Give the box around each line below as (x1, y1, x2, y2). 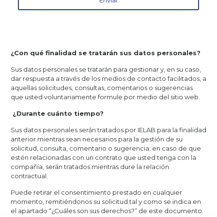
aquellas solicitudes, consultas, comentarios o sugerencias (10, 84, 193, 92)
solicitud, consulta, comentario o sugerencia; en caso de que (10, 144, 201, 152)
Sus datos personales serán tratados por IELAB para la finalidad (10, 126, 206, 134)
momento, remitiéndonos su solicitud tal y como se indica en (10, 198, 201, 205)
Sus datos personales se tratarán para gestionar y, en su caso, (10, 65, 201, 73)
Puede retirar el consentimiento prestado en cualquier (10, 188, 182, 196)
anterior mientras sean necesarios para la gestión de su (10, 135, 183, 143)
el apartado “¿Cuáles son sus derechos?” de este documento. (10, 207, 203, 215)
